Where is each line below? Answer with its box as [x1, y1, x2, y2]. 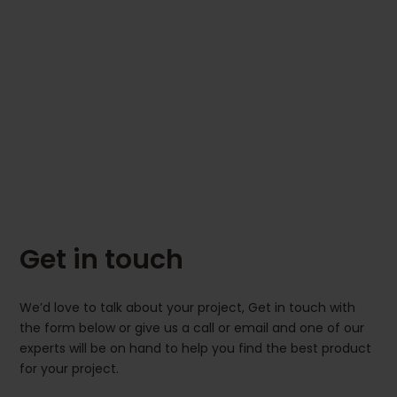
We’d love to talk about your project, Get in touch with [19, 299, 356, 317]
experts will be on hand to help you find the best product [19, 339, 372, 358]
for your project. [19, 360, 120, 378]
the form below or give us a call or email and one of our [19, 319, 365, 338]
